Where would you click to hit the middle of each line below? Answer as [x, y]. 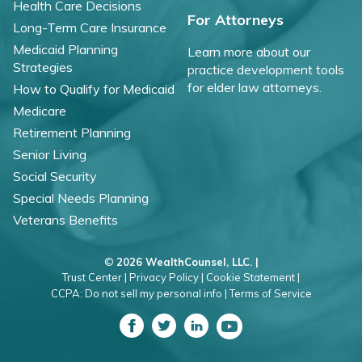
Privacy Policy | [166, 278]
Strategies [43, 67]
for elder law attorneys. [255, 87]
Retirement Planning [72, 132]
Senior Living [50, 154]
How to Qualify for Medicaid [94, 88]
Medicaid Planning [65, 49]
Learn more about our [249, 51]
